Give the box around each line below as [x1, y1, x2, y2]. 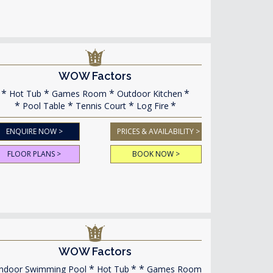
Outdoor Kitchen [114, 88, 182, 99]
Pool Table [19, 100, 65, 112]
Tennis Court [73, 100, 126, 112]
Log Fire [133, 100, 169, 112]
